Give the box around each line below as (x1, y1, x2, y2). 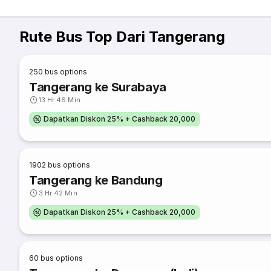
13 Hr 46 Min (39, 96, 80, 104)
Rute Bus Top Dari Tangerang (19, 28, 225, 45)
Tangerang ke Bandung (29, 173, 163, 188)
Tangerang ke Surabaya (29, 80, 167, 94)
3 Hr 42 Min (39, 189, 77, 197)
